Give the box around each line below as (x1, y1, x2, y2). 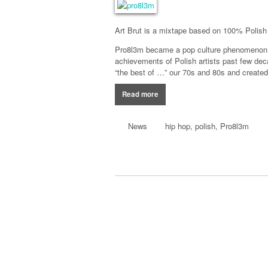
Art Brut (115, 25, 142, 36)
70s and (182, 66, 210, 78)
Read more (122, 89, 159, 100)
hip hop (165, 120, 190, 132)
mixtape (159, 25, 187, 36)
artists (199, 55, 220, 67)
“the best (115, 66, 145, 78)
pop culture (182, 44, 221, 56)
